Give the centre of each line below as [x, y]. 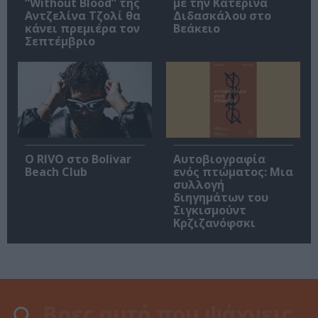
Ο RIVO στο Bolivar [78, 159]
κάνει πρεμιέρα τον [82, 29]
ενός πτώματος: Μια [233, 171]
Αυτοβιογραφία [219, 159]
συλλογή [199, 184]
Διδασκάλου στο [222, 16]
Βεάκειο [197, 29]
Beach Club [56, 171]
